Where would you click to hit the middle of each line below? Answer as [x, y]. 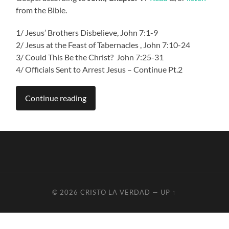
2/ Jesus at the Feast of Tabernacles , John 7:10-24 [103, 44]
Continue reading [56, 98]
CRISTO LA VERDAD [116, 192]
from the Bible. [42, 10]
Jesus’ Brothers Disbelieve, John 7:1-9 [92, 32]
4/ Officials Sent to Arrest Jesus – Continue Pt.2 [99, 69]
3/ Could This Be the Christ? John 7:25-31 [90, 57]
